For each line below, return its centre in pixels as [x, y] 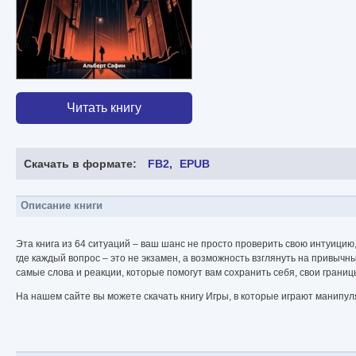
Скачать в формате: [80, 164]
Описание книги [62, 206]
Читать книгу [104, 108]
